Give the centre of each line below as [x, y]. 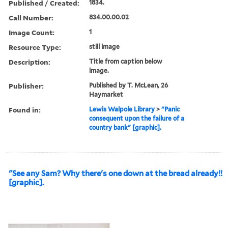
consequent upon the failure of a [137, 118]
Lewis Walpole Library [122, 109]
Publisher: [26, 85]
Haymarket [106, 94]
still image [105, 46]
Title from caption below [126, 61]
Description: [30, 62]
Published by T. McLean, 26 [129, 85]
